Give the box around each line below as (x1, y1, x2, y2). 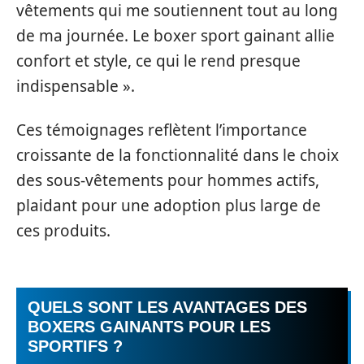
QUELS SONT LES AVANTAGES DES (28, 298, 307, 316)
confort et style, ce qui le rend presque (16, 50, 301, 71)
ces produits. (16, 219, 110, 241)
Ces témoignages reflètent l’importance (16, 119, 307, 141)
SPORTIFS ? (28, 337, 123, 355)
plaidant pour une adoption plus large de (16, 194, 321, 216)
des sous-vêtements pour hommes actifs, (16, 169, 319, 191)
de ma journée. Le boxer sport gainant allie (16, 25, 335, 46)
